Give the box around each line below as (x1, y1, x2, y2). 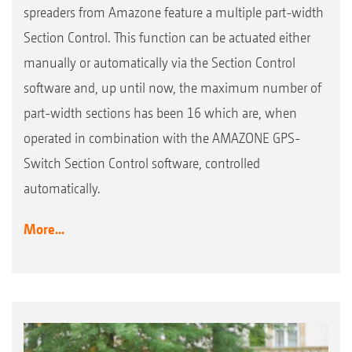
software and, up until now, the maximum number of (24, 79, 321, 96)
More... (24, 220, 64, 237)
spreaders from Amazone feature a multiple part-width (24, 3, 324, 20)
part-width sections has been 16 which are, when (24, 104, 297, 121)
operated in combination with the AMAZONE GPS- (24, 129, 300, 146)
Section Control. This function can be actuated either (24, 28, 310, 46)
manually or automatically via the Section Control (24, 53, 295, 71)
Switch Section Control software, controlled (24, 154, 260, 171)
